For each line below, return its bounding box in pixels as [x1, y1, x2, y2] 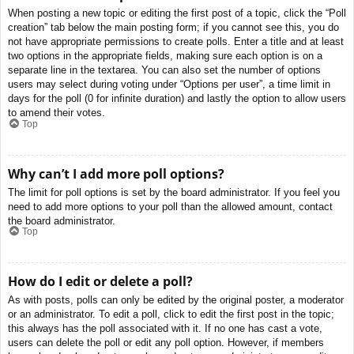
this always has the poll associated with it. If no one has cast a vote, [8, 322, 322, 335]
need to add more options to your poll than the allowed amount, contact [8, 200, 333, 213]
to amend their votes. [8, 107, 105, 119]
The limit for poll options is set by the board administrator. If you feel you [8, 186, 340, 198]
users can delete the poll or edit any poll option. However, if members [8, 337, 324, 349]
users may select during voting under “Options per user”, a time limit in [8, 78, 330, 91]
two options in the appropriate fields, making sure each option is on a [8, 50, 322, 62]
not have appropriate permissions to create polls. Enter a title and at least [8, 36, 344, 48]
